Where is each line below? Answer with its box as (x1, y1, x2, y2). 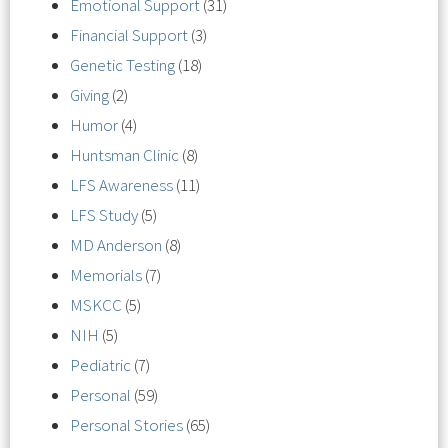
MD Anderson (70, 234, 162, 256)
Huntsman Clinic (70, 144, 179, 166)
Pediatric (70, 354, 131, 376)
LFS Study (70, 204, 138, 226)
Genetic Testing (70, 54, 175, 76)
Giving (70, 84, 109, 106)
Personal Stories (70, 414, 183, 436)
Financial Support (70, 24, 188, 46)
